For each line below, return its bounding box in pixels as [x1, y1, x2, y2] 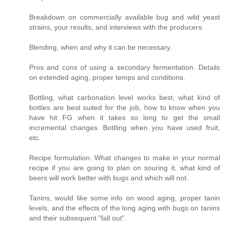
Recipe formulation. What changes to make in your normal [29, 154, 220, 162]
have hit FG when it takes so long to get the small [29, 114, 220, 122]
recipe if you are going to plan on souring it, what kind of [29, 164, 220, 172]
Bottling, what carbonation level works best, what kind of [29, 93, 220, 102]
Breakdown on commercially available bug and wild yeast [29, 13, 220, 22]
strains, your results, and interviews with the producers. [29, 23, 204, 32]
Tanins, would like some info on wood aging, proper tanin [29, 194, 220, 202]
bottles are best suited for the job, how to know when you [29, 103, 220, 112]
